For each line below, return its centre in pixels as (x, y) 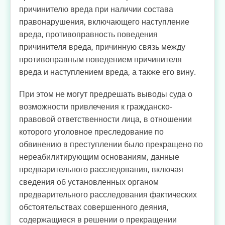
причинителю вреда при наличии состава (96, 9)
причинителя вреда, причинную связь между (102, 46)
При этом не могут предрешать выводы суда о (106, 94)
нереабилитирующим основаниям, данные (99, 156)
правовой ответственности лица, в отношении (105, 119)
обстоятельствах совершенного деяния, (94, 207)
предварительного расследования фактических (108, 194)
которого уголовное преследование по (91, 131)
